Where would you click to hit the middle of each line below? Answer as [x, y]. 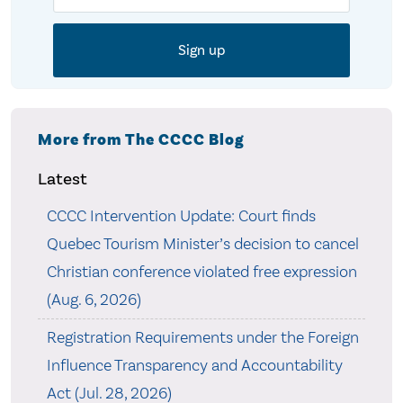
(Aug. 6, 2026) [94, 299]
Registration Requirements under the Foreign [202, 337]
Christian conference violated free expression [201, 271]
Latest [62, 178]
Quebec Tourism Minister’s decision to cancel [202, 243]
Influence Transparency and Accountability [194, 365]
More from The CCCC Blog [141, 139]
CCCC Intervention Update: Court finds [181, 215]
